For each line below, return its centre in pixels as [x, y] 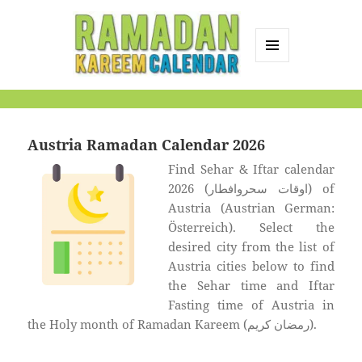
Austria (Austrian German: [251, 208]
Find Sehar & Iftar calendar [251, 169]
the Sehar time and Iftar [251, 286]
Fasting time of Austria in [251, 305]
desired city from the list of [251, 247]
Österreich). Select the [251, 227]
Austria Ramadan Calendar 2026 [147, 145]
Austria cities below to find [251, 266]
